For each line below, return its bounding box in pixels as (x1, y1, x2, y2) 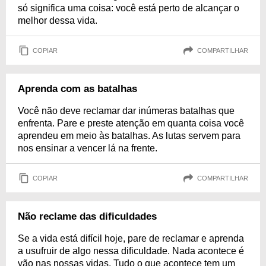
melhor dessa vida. (18, 15, 97, 26)
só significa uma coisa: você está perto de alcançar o (18, 3, 239, 13)
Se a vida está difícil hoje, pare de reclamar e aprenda (18, 233, 244, 243)
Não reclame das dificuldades (18, 211, 157, 222)
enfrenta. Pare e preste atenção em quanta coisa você (18, 118, 244, 128)
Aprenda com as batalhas (18, 83, 137, 94)
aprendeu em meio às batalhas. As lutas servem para (18, 131, 240, 141)
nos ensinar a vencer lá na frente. (18, 143, 157, 153)
